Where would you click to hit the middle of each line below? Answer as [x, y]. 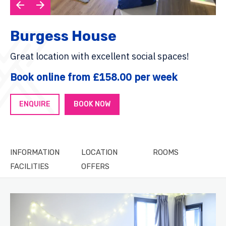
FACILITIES [30, 166]
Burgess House [63, 36]
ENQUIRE [35, 104]
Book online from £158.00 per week [94, 77]
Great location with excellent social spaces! [100, 56]
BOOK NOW [92, 104]
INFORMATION [35, 152]
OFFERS [96, 166]
